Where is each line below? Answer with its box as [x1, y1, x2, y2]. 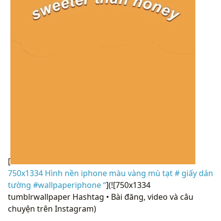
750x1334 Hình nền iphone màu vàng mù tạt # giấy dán [8, 167, 213, 179]
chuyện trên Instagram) [8, 203, 96, 214]
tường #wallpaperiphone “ [8, 179, 106, 190]
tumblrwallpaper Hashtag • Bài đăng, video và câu [8, 191, 193, 202]
